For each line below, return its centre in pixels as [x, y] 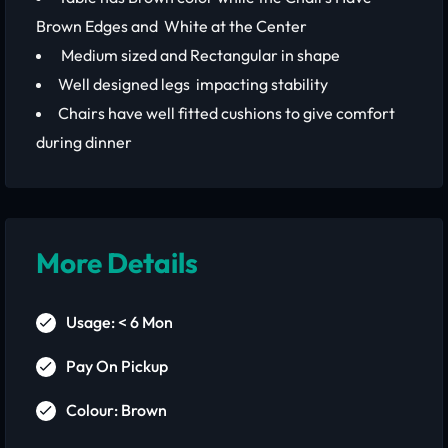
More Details [117, 262]
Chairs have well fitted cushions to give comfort [226, 113]
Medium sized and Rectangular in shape [199, 55]
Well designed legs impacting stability [193, 84]
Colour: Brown [116, 410]
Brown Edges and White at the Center [171, 26]
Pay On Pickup [117, 366]
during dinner [84, 142]
